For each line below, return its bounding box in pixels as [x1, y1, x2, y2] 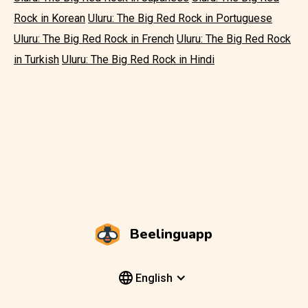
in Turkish [14, 53, 59, 66]
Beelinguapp [130, 225, 212, 243]
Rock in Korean [14, 12, 85, 25]
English [132, 272, 173, 285]
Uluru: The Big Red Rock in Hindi [62, 53, 214, 66]
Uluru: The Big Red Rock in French [14, 32, 174, 45]
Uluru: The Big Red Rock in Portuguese [88, 12, 272, 25]
